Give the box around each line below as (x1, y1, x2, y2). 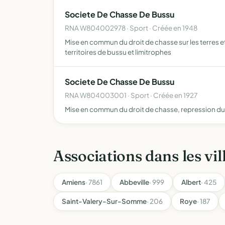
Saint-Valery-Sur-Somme (62, 197, 147, 205)
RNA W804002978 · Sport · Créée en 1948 (65, 24, 197, 32)
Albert (181, 178, 201, 186)
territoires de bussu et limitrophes (65, 48, 171, 56)
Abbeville (120, 178, 149, 186)
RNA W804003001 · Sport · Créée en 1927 (65, 91, 197, 99)
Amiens (62, 178, 85, 186)
